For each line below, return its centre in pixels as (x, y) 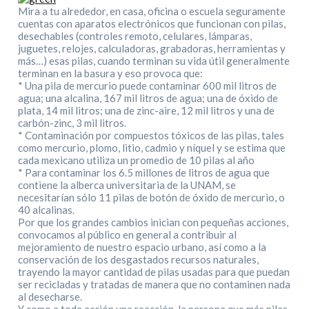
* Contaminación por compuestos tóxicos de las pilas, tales (151, 136)
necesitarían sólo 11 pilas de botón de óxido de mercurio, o (152, 198)
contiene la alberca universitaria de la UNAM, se (127, 185)
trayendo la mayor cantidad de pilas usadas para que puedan (154, 272)
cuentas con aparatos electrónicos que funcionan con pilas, (152, 24)
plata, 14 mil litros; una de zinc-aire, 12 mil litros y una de (147, 111)
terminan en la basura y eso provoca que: (111, 73)
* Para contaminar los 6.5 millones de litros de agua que (144, 173)
